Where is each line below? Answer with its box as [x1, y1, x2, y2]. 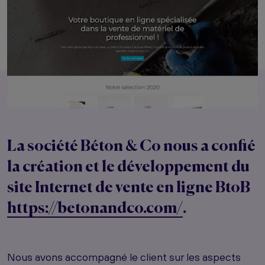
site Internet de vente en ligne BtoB [7, 180, 250, 196]
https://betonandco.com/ [7, 201, 183, 216]
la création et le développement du [7, 159, 250, 175]
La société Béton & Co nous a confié [7, 138, 256, 154]
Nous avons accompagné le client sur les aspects [7, 250, 241, 263]
